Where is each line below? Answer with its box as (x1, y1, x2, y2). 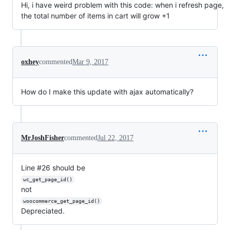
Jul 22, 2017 (98, 134, 133, 142)
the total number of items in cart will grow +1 (21, 11, 170, 20)
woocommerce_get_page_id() (23, 198, 100, 204)
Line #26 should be (21, 163, 85, 172)
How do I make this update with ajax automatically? (21, 87, 194, 96)
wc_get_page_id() (23, 177, 72, 182)
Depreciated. (21, 206, 65, 215)
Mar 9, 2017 (72, 58, 108, 66)
